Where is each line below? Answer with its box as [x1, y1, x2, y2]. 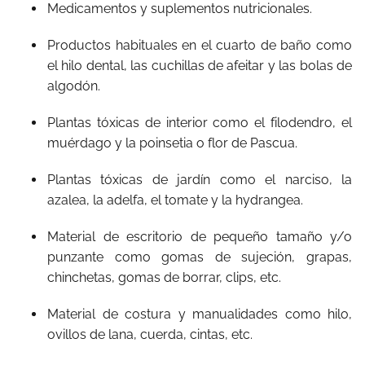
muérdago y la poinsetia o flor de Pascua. [47, 134, 297, 151]
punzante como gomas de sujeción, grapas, [47, 248, 352, 265]
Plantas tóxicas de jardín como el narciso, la [47, 171, 352, 187]
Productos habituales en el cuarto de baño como [47, 37, 352, 53]
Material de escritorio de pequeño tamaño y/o [47, 228, 352, 244]
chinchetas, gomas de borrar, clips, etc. [47, 269, 281, 285]
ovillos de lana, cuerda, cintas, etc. [47, 326, 253, 342]
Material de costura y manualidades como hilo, [47, 306, 352, 322]
